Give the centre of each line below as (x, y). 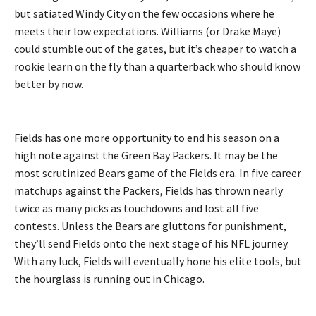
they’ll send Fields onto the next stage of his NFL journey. (152, 243)
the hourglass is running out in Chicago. (109, 278)
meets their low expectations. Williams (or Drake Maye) (147, 31)
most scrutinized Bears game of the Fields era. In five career (158, 172)
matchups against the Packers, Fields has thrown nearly (148, 190)
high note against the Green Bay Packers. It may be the (146, 155)
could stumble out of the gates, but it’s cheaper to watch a (155, 48)
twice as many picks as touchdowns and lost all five (136, 208)
